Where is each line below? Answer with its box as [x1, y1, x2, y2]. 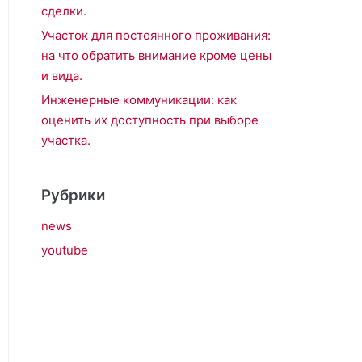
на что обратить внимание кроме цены [41, 48, 271, 63]
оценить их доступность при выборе [41, 112, 259, 128]
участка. [41, 133, 90, 148]
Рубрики [41, 186, 105, 204]
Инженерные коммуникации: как [41, 92, 237, 107]
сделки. [41, 3, 86, 19]
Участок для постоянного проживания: [41, 27, 271, 43]
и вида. [41, 68, 82, 83]
